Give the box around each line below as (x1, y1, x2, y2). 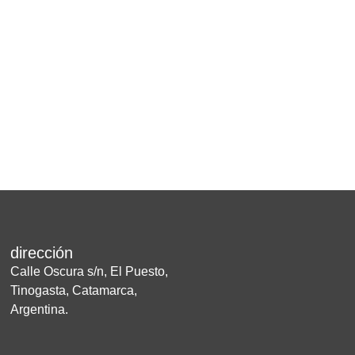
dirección (10, 244, 74, 262)
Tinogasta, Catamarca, (10, 284, 138, 298)
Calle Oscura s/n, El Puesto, (10, 265, 169, 279)
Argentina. (10, 303, 69, 317)
